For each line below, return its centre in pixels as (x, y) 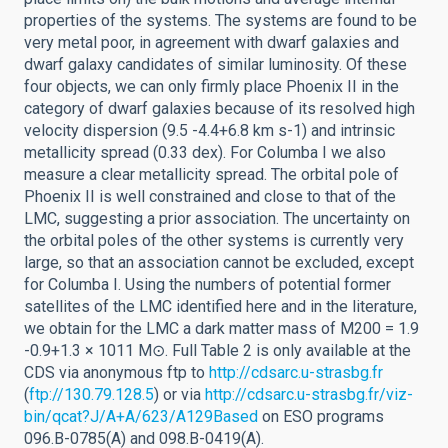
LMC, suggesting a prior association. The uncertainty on (217, 218)
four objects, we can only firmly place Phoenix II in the (211, 86)
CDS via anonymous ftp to (116, 372)
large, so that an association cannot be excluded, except (219, 262)
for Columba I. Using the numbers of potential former (207, 284)
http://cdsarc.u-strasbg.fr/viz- (309, 394)
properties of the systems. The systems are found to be (220, 20)
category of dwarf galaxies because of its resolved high (219, 108)
